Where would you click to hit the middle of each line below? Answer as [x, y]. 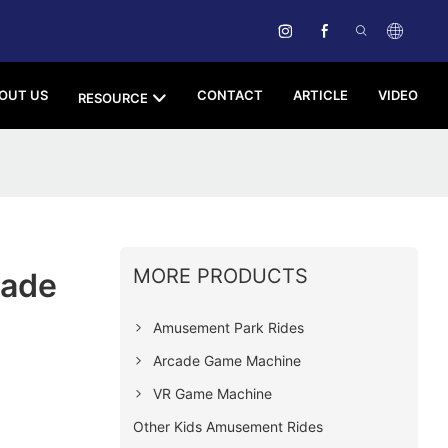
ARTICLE [320, 95]
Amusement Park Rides [228, 327]
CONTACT [230, 95]
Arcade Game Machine [226, 360]
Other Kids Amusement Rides [227, 426]
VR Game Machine [212, 393]
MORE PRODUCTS [220, 275]
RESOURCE [113, 97]
